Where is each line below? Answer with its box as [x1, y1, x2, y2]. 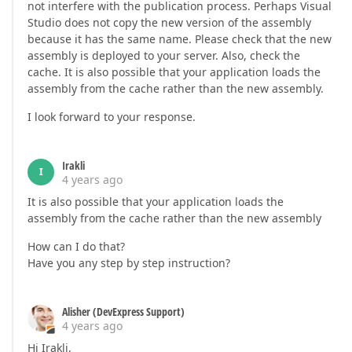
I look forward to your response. [27, 108, 196, 124]
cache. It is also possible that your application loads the [27, 64, 321, 79]
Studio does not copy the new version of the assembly [27, 14, 311, 30]
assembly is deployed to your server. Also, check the [27, 47, 300, 63]
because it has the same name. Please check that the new [27, 31, 332, 46]
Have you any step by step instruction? [27, 255, 230, 270]
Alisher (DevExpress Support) [62, 303, 185, 319]
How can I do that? [27, 238, 125, 254]
